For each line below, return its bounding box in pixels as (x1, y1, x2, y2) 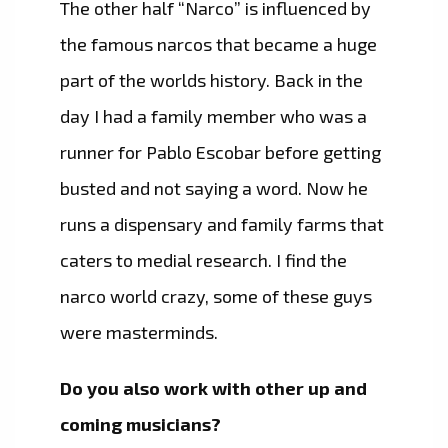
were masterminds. (60, 321, 218, 344)
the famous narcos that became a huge (60, 33, 377, 56)
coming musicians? (60, 413, 221, 436)
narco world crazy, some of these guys (60, 285, 372, 308)
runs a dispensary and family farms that (60, 213, 384, 236)
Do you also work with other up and (60, 377, 367, 400)
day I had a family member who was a (60, 105, 367, 128)
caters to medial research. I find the (60, 249, 347, 272)
